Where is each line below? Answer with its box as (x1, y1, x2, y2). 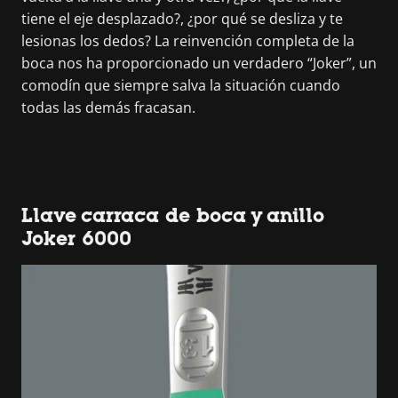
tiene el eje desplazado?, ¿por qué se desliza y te (21, 9, 343, 28)
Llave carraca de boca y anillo (21, 204, 324, 227)
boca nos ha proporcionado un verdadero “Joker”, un (21, 53, 377, 73)
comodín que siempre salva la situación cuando (21, 76, 340, 95)
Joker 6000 (21, 227, 131, 250)
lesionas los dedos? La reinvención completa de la (21, 31, 354, 51)
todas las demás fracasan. (21, 98, 195, 117)
